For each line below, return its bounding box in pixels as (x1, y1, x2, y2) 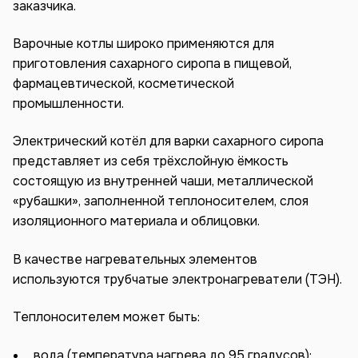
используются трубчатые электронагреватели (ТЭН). (13, 270, 342, 288)
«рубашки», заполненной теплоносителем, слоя (13, 193, 308, 210)
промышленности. (13, 94, 124, 112)
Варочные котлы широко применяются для (13, 34, 274, 52)
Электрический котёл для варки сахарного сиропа (13, 133, 324, 150)
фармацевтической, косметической (13, 74, 234, 92)
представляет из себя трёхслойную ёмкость (13, 153, 288, 170)
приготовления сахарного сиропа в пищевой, (13, 54, 292, 72)
